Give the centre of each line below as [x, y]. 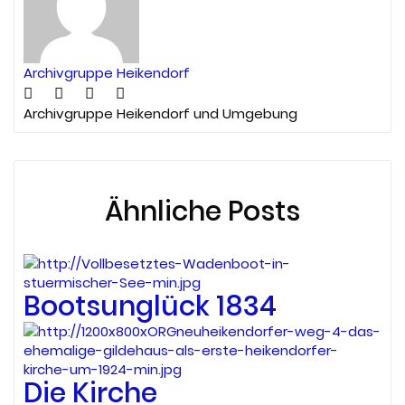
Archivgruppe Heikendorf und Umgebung [160, 114]
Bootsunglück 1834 [150, 307]
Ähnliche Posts [202, 212]
